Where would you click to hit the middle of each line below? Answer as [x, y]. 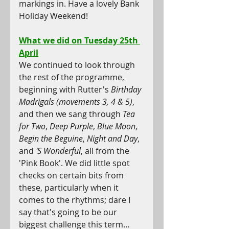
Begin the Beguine [51, 139]
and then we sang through [71, 114]
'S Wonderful [58, 151]
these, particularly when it [70, 188]
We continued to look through [78, 65]
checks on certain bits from [72, 175]
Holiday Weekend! [53, 16]
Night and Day [112, 139]
